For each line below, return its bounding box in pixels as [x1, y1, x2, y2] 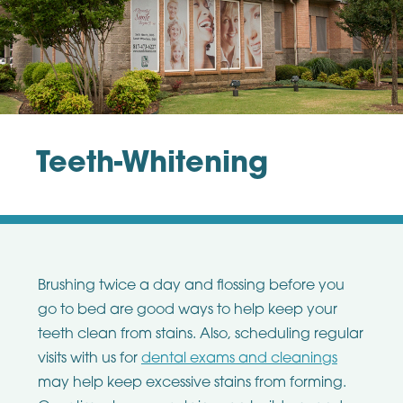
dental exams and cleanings [140, 351, 337, 366]
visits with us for [37, 351, 141, 366]
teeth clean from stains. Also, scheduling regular [37, 327, 363, 342]
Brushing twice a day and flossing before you [37, 278, 345, 293]
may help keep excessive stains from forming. [37, 375, 346, 390]
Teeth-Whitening [36, 149, 268, 179]
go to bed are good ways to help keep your [37, 302, 337, 318]
